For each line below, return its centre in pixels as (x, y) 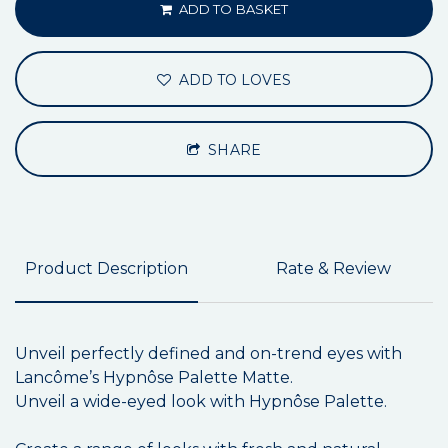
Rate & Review (333, 269)
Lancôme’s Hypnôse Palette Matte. (154, 378)
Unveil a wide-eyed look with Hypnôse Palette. (203, 402)
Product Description (106, 269)
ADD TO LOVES (233, 80)
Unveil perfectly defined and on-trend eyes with (208, 354)
